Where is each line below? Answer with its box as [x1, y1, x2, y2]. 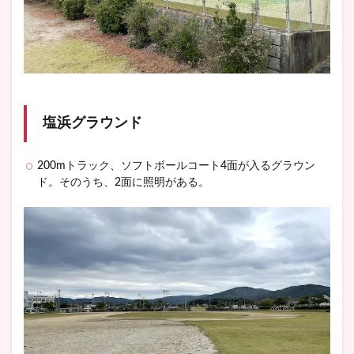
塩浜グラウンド [43, 115, 142, 130]
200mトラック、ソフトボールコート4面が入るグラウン [37, 160, 315, 171]
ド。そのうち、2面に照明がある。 [37, 176, 209, 188]
